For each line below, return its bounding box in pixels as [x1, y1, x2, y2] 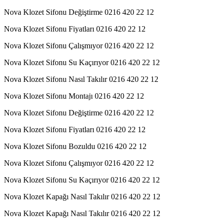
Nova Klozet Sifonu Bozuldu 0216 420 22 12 [4, 142, 147, 150]
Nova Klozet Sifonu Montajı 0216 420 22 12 [4, 91, 144, 100]
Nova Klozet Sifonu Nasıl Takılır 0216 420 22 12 [4, 74, 158, 83]
